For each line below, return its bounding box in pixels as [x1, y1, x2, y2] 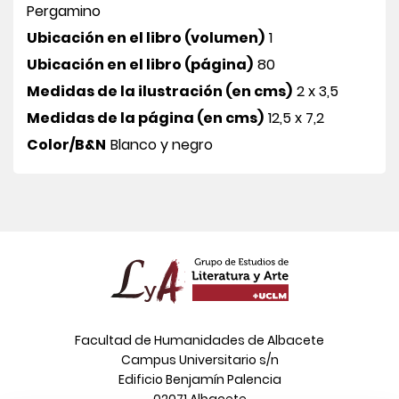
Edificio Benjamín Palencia [118, 370, 281, 388]
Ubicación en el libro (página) [27, 53, 253, 75]
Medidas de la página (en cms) [27, 107, 264, 128]
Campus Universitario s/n [120, 350, 279, 369]
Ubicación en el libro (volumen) [27, 27, 265, 48]
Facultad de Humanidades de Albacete [75, 330, 324, 349]
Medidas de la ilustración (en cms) [27, 80, 292, 102]
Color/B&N [27, 134, 106, 155]
